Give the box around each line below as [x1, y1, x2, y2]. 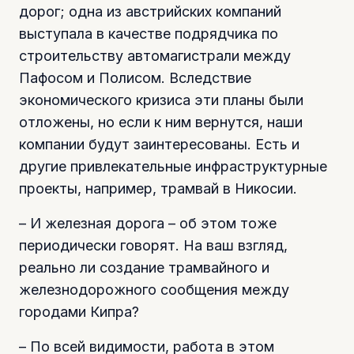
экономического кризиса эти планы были [19, 91, 303, 108]
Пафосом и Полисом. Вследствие [19, 69, 251, 86]
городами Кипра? [19, 303, 139, 320]
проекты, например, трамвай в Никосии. [19, 179, 297, 197]
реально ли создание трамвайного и [19, 258, 269, 276]
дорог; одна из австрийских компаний [19, 2, 281, 20]
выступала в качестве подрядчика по [19, 24, 278, 42]
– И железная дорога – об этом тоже [19, 214, 277, 232]
